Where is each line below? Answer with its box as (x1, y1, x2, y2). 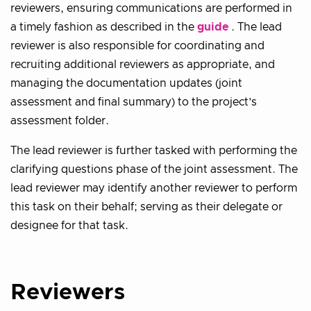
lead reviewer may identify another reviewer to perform (10, 182, 297, 194)
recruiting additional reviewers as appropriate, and (10, 58, 275, 70)
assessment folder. (10, 115, 109, 126)
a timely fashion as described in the (10, 21, 197, 33)
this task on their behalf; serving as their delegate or (10, 201, 283, 212)
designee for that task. (10, 219, 128, 231)
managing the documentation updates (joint (10, 77, 242, 89)
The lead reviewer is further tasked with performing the (10, 144, 297, 156)
